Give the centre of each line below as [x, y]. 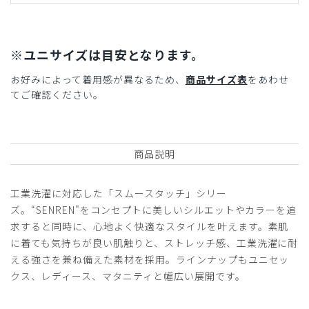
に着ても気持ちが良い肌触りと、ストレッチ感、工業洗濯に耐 [154, 243]
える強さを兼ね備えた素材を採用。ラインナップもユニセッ [150, 260]
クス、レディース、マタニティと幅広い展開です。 [128, 276]
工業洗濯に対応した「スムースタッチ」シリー [119, 193]
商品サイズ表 [216, 80]
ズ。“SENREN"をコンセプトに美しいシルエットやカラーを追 [154, 210]
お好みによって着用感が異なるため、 [98, 80]
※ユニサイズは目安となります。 [107, 55]
